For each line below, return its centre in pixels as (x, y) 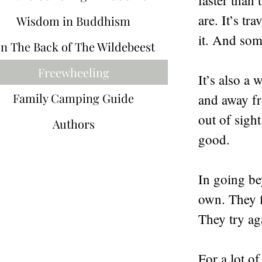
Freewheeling (73, 72)
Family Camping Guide (73, 98)
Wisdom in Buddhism (73, 21)
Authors (73, 124)
